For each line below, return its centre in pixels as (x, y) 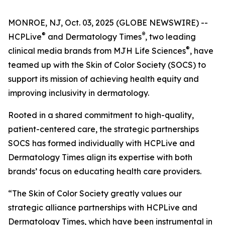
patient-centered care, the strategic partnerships (103, 129)
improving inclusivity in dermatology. (79, 93)
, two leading (171, 37)
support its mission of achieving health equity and (103, 79)
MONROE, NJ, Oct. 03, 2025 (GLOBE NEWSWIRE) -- (108, 23)
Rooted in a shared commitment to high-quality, (101, 115)
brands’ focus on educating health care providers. (105, 171)
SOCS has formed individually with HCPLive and (101, 143)
